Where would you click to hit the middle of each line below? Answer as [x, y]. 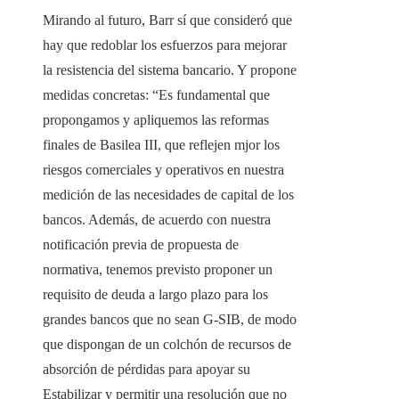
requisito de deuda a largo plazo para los [155, 295]
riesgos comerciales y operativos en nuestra [163, 170]
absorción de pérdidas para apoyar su [147, 370]
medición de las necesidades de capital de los [168, 195]
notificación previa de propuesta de [141, 245]
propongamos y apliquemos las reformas [156, 120]
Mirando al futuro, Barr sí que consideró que [167, 20]
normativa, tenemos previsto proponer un [158, 270]
